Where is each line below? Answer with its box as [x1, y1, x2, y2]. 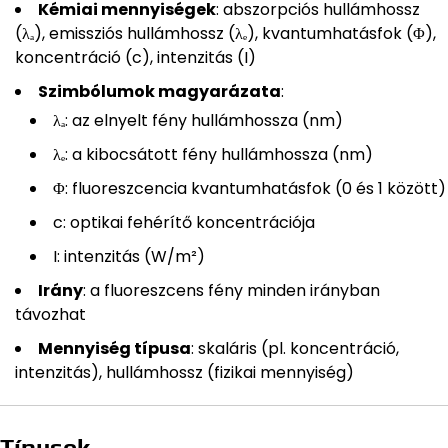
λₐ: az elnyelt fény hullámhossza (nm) [53, 109, 343, 133]
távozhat [15, 303, 86, 327]
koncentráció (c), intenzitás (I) [15, 46, 256, 70]
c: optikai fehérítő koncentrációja [53, 211, 315, 235]
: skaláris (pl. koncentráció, [191, 337, 399, 361]
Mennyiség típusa [38, 337, 191, 361]
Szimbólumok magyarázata [38, 80, 281, 104]
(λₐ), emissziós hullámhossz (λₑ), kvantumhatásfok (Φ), [15, 22, 436, 46]
